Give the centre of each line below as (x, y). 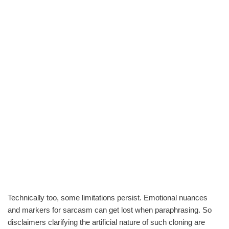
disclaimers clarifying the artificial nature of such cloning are (106, 222)
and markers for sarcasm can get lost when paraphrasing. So (110, 210)
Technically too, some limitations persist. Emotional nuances (108, 197)
